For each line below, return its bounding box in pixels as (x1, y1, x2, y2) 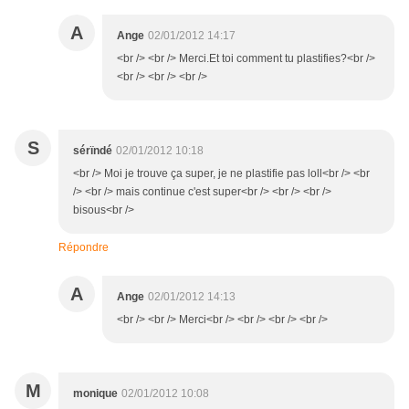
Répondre (58, 241, 109, 255)
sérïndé (73, 144, 112, 158)
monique (73, 387, 118, 401)
